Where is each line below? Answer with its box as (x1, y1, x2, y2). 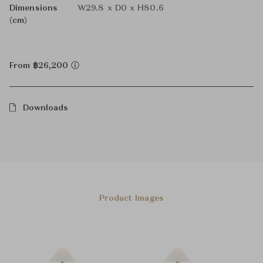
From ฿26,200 (9, 62, 71, 70)
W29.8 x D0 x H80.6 (77, 4, 164, 12)
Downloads (22, 104, 69, 112)
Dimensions (9, 4, 58, 12)
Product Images (99, 194, 164, 203)
